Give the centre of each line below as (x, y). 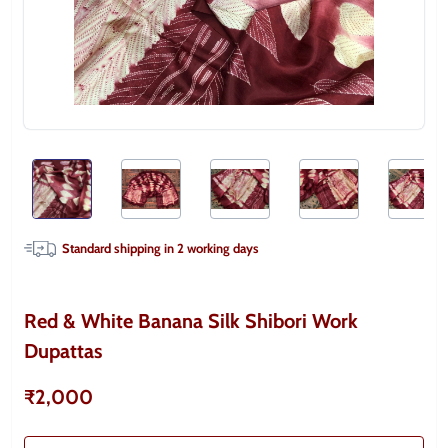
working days (221, 248)
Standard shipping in (119, 248)
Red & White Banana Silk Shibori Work (191, 321)
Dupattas (63, 351)
